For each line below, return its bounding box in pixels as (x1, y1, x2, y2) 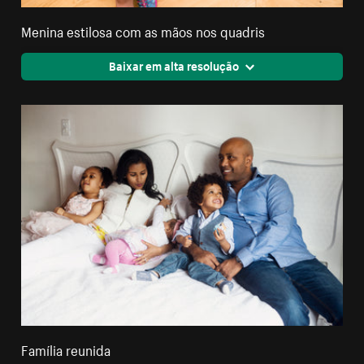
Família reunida (21, 337, 111, 359)
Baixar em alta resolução (108, 55, 239, 74)
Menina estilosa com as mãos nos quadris (21, 19, 266, 41)
